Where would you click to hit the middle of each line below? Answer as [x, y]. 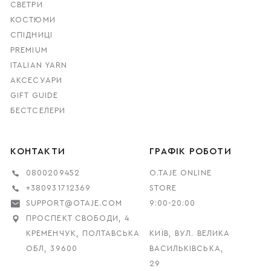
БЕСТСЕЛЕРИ [38, 110]
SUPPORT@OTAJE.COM [74, 204]
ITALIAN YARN [39, 65]
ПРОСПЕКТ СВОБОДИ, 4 [78, 219]
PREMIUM [29, 50]
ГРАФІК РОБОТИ [191, 151]
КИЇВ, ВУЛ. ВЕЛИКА [189, 234]
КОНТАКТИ [38, 151]
